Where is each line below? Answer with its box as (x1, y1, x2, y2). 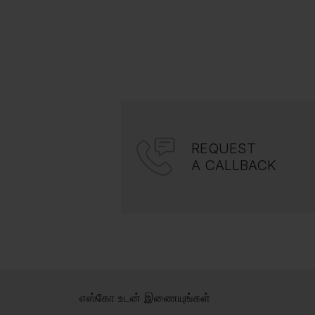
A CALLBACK (191, 157, 276, 174)
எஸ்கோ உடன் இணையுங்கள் (79, 290, 210, 305)
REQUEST (191, 140, 256, 157)
